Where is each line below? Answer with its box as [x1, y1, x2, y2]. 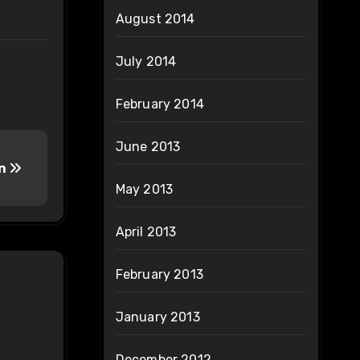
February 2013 [115, 267, 204, 283]
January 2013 [115, 309, 200, 325]
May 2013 [115, 182, 174, 198]
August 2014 [115, 11, 195, 27]
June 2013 [115, 139, 181, 155]
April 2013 [115, 224, 177, 240]
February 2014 [115, 96, 205, 112]
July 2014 [115, 54, 177, 70]
